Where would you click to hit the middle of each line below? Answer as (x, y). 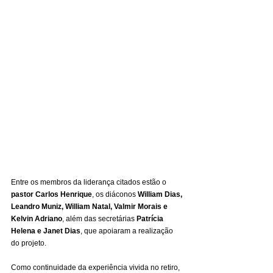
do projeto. (29, 243)
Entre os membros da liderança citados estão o (90, 183)
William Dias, (161, 195)
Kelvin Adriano (37, 219)
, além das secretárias (99, 219)
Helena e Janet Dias (46, 231)
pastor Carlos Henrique (51, 195)
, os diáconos (115, 195)
